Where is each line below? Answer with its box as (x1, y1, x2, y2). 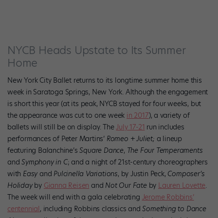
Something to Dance (142, 203, 206, 214)
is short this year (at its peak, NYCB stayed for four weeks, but (7, 98, 201, 109)
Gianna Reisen (43, 180, 90, 190)
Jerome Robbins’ (142, 192, 194, 202)
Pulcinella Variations (54, 168, 118, 179)
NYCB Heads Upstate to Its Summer (7, 42, 185, 58)
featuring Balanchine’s (7, 145, 80, 155)
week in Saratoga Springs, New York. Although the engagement (7, 87, 208, 97)
